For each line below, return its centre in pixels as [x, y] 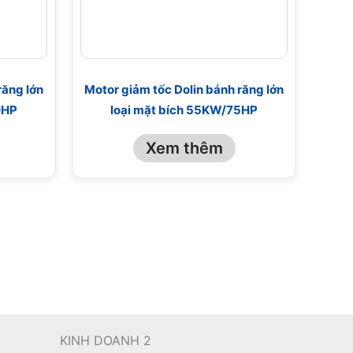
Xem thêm [184, 149]
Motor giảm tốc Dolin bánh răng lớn [184, 89]
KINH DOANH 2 [106, 341]
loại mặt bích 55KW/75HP [184, 110]
